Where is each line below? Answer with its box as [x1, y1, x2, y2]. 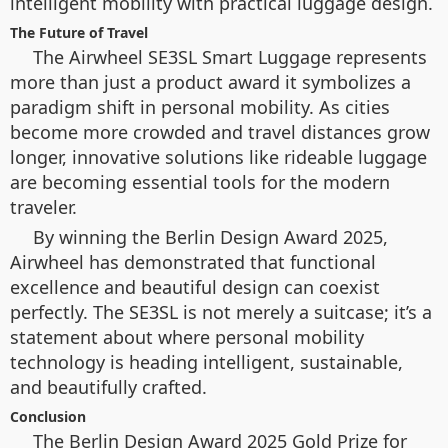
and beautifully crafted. [10, 375, 207, 400]
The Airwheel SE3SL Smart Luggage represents [33, 45, 427, 70]
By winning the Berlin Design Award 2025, [33, 225, 388, 250]
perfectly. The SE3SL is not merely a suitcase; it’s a [10, 300, 432, 325]
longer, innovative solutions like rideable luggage [10, 145, 427, 170]
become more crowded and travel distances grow [10, 120, 430, 145]
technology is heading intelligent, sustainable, [10, 350, 403, 375]
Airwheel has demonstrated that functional [10, 250, 376, 275]
